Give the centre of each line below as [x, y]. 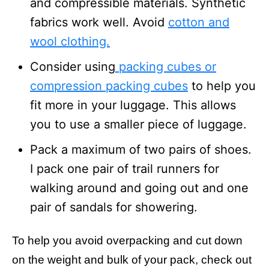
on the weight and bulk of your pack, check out [132, 260]
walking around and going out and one [139, 188]
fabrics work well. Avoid [99, 22]
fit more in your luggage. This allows [133, 105]
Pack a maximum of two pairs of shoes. [141, 150]
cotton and [199, 22]
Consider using [73, 67]
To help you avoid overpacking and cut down [127, 240]
